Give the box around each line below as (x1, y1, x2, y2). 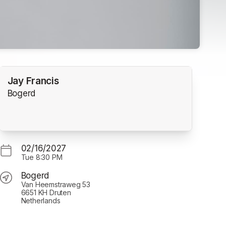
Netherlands (21, 196, 61, 205)
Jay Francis (7, 75, 59, 87)
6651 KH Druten (21, 188, 71, 197)
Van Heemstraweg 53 (21, 180, 90, 189)
